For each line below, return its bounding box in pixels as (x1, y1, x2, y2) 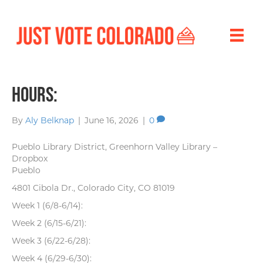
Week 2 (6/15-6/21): (12, 218, 86, 229)
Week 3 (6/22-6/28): (12, 235, 90, 247)
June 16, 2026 (85, 115, 139, 126)
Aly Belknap (25, 115, 74, 126)
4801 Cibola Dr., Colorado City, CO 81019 (12, 183, 175, 194)
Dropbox (12, 153, 48, 164)
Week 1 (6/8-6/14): (12, 200, 83, 211)
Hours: (12, 82, 58, 106)
